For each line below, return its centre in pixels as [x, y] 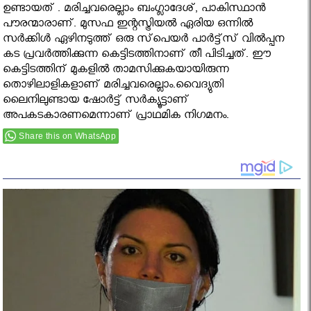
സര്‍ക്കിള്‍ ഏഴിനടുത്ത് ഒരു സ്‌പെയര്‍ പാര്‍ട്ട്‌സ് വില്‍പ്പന [144, 41]
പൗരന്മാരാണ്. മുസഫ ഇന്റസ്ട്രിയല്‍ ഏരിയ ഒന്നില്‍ [128, 26]
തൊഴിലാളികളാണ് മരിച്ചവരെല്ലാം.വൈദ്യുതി [114, 87]
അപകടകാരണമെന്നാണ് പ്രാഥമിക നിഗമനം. [116, 117]
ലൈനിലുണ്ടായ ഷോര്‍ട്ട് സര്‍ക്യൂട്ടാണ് [96, 102]
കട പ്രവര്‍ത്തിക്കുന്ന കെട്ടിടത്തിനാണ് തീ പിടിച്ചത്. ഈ [137, 56]
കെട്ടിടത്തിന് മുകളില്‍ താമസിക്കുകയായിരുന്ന [116, 72]
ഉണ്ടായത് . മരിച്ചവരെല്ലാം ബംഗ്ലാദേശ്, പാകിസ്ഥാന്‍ [134, 10]
